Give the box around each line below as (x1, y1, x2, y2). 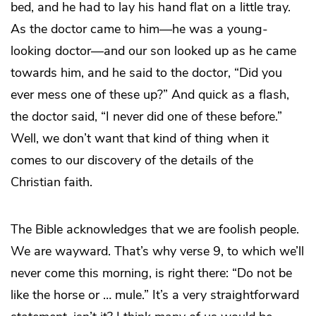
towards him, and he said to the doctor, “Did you (11, 64, 282, 82)
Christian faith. (11, 174, 92, 191)
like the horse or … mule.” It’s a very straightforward (11, 286, 299, 304)
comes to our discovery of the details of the (11, 152, 253, 169)
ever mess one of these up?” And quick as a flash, (11, 86, 289, 104)
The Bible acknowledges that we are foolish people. (11, 221, 299, 238)
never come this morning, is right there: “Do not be (11, 265, 292, 282)
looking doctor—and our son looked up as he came (11, 42, 296, 60)
